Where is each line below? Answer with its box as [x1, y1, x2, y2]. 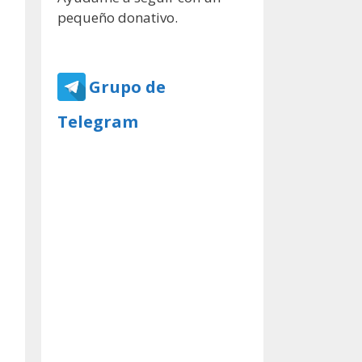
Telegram [57, 109, 138, 133]
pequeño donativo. [57, 8, 178, 27]
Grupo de [89, 74, 166, 98]
